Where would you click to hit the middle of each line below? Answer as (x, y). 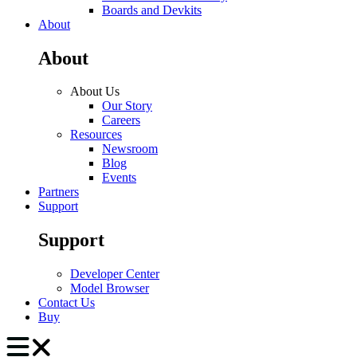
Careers (121, 120)
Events (119, 178)
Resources (96, 135)
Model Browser (110, 288)
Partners (59, 192)
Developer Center (115, 274)
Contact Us (67, 303)
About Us (95, 92)
